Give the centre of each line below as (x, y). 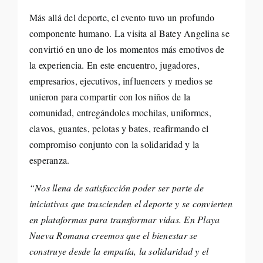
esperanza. (49, 160)
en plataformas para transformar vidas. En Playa (124, 219)
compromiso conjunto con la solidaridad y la (114, 144)
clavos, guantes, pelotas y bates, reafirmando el (119, 128)
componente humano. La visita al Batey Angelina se (129, 33)
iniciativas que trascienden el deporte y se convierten (131, 203)
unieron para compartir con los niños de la (110, 97)
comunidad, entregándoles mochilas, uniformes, (120, 112)
